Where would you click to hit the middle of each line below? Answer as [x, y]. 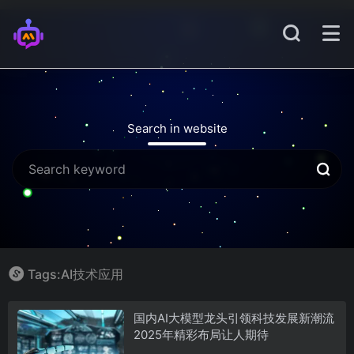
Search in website [177, 128]
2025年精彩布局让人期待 [201, 334]
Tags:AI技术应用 [75, 274]
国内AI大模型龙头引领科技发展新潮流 [233, 318]
